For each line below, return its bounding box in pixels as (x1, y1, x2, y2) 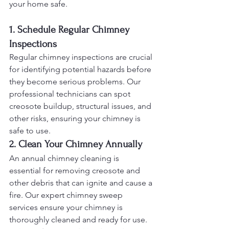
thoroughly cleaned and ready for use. (9, 215, 147, 224)
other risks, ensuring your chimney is (9, 113, 143, 123)
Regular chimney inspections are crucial (9, 52, 154, 62)
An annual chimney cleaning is (9, 153, 121, 163)
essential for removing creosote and (9, 166, 142, 175)
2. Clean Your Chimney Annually (9, 139, 142, 150)
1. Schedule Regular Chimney (9, 24, 132, 35)
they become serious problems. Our (9, 77, 143, 86)
